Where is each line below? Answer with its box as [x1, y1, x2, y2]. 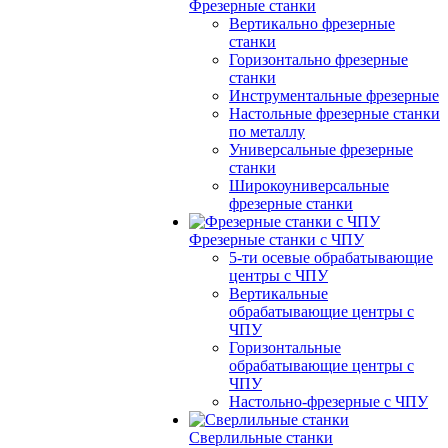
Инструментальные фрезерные [229, 87, 439, 104]
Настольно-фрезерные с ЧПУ [229, 393, 428, 410]
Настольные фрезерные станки [229, 105, 440, 122]
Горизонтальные [229, 339, 341, 356]
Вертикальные [229, 285, 328, 302]
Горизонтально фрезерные [229, 51, 408, 68]
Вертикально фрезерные [229, 15, 395, 32]
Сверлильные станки [189, 429, 333, 446]
